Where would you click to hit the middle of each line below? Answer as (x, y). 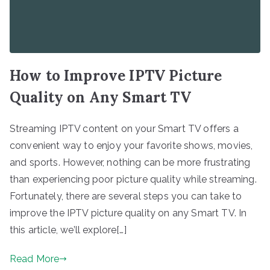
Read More (35, 259)
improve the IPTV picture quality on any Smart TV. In (128, 213)
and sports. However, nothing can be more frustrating (130, 162)
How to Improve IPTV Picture (116, 75)
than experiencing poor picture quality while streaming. (133, 179)
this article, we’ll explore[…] (68, 230)
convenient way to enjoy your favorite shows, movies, (131, 145)
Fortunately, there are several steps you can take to (126, 196)
